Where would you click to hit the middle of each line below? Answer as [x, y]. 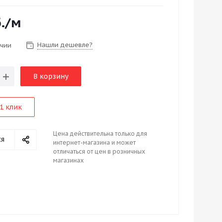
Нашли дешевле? [65, 45]
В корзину [51, 76]
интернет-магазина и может [94, 142]
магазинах [68, 160]
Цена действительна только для [100, 134]
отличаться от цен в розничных [99, 151]
